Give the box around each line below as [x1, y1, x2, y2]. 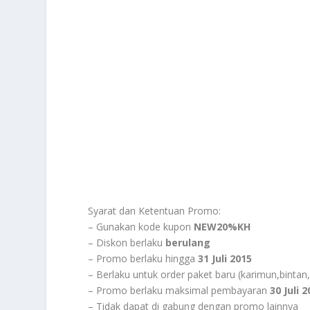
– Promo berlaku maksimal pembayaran [88, 284, 271, 298]
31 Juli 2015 [198, 252, 253, 266]
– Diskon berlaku [88, 236, 166, 250]
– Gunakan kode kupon [88, 220, 194, 234]
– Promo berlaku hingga [88, 252, 199, 266]
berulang [165, 236, 211, 250]
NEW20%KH [194, 220, 251, 234]
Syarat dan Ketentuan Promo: [88, 204, 221, 218]
